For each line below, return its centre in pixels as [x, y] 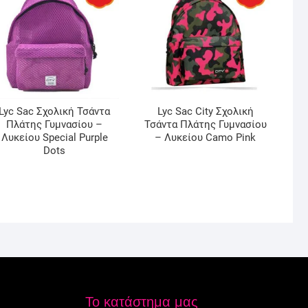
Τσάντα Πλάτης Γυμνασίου [205, 125]
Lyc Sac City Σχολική [205, 112]
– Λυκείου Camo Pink [206, 138]
